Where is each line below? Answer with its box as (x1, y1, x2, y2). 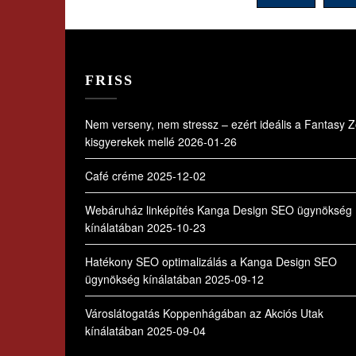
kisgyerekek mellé (85, 133, 175, 149)
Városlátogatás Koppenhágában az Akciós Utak (85, 305, 323, 321)
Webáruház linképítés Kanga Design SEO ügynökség (85, 202, 352, 218)
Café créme (85, 168, 144, 184)
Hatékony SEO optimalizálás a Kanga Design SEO (85, 253, 337, 269)
